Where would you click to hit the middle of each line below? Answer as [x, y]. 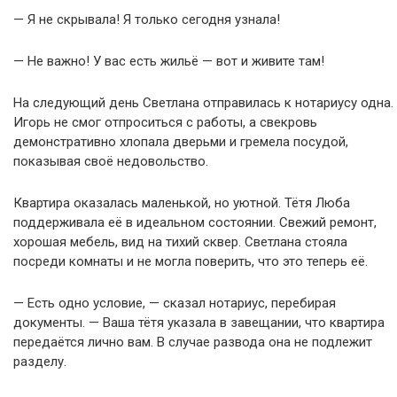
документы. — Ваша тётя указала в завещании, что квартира [199, 322]
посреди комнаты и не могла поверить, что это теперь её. [191, 261]
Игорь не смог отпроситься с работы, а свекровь [165, 122]
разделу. [40, 361]
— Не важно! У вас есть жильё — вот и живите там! [169, 61]
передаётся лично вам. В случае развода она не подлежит [193, 342]
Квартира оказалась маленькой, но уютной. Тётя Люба [182, 202]
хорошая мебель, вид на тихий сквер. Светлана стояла [180, 241]
